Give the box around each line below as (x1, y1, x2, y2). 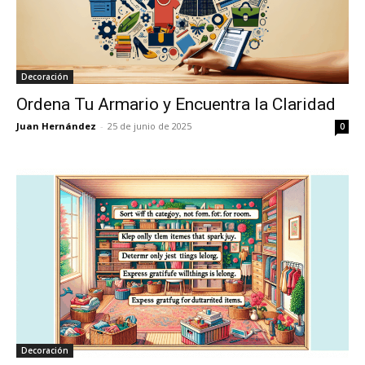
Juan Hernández (16, 120, 96, 133)
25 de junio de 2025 (108, 120, 191, 133)
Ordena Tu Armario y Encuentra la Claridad (16, 95, 336, 115)
